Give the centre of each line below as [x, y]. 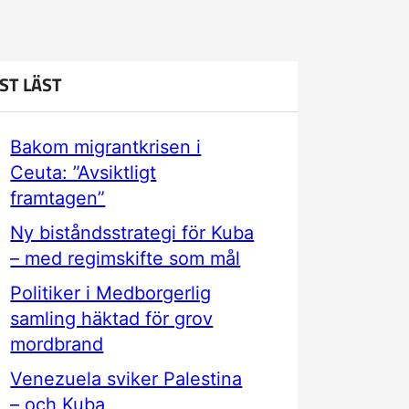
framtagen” [58, 198]
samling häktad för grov [112, 319]
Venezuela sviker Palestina [126, 379]
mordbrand [57, 344]
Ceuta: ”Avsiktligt [84, 173]
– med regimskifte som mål [126, 258]
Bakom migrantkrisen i [106, 147]
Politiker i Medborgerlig [111, 293]
